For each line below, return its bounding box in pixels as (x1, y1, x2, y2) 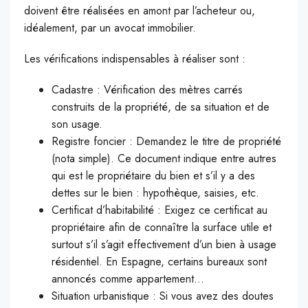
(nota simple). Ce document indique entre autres (52, 151, 276, 167)
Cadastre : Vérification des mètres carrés (52, 82, 243, 98)
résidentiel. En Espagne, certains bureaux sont (52, 254, 267, 270)
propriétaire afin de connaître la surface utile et (52, 219, 272, 236)
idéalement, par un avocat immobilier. (24, 20, 196, 36)
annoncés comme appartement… (52, 271, 204, 287)
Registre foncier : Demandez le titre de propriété (52, 133, 281, 150)
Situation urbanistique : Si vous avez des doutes (52, 288, 274, 305)
